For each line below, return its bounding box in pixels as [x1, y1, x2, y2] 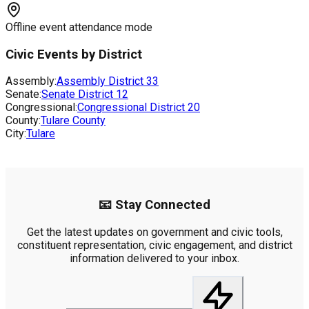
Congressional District [77, 101, 188, 114]
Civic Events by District [6, 46, 142, 62]
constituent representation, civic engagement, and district [17, 238, 292, 252]
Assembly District [57, 74, 146, 88]
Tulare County [41, 114, 106, 128]
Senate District [41, 88, 116, 101]
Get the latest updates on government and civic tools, [26, 225, 283, 239]
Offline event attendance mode [6, 20, 152, 34]
